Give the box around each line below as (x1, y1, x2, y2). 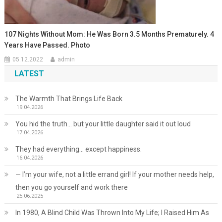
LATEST (14, 68, 44, 78)
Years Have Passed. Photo (4, 41, 91, 49)
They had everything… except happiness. (15, 145, 142, 153)
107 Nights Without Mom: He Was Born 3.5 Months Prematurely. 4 (4, 30, 215, 38)
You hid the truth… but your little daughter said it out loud (15, 119, 191, 128)
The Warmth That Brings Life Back (15, 94, 122, 103)
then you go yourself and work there (15, 183, 128, 191)
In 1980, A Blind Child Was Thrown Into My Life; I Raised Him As (15, 208, 209, 217)
